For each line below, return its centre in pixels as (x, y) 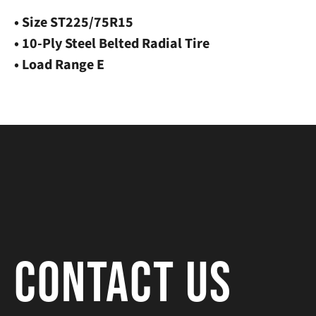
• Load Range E (59, 65)
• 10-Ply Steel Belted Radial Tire (112, 44)
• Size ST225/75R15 (74, 23)
